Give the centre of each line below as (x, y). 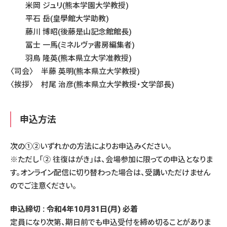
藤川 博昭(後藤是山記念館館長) (71, 32)
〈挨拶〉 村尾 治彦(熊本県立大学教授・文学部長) (92, 85)
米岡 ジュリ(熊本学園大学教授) (69, 6)
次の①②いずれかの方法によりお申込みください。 (91, 147)
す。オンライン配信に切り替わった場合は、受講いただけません (110, 173)
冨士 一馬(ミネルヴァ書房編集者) (72, 45)
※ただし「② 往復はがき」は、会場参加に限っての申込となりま (111, 160)
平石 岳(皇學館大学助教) (60, 19)
